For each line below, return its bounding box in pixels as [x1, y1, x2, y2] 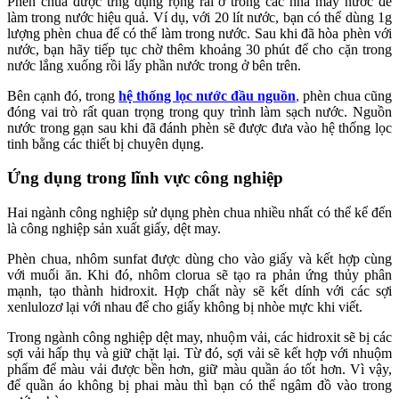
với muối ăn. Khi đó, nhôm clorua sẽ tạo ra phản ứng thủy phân [7, 267, 392, 282]
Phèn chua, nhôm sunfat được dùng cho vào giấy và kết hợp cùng [7, 251, 392, 266]
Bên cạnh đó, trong [7, 87, 119, 103]
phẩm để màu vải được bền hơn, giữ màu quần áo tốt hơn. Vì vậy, [7, 362, 392, 377]
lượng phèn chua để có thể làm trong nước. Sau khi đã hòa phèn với [7, 25, 392, 41]
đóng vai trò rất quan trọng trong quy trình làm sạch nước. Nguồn [7, 103, 392, 119]
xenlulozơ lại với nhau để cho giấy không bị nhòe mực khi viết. [7, 299, 362, 314]
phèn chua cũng [298, 87, 393, 103]
